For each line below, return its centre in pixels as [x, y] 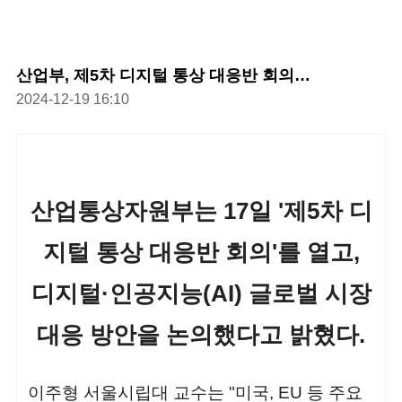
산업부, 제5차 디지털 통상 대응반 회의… [163, 75]
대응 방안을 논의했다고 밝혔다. [201, 335]
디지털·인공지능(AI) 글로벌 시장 [201, 294]
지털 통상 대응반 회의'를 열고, [201, 253]
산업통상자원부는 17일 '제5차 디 [201, 211]
